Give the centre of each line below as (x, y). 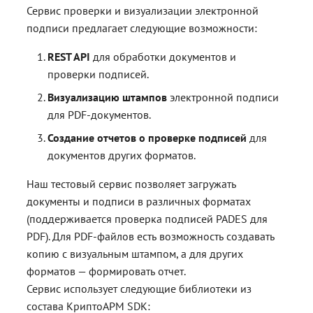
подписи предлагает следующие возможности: (142, 28)
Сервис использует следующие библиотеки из (139, 288)
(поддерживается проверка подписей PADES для (147, 218)
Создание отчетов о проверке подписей (147, 137)
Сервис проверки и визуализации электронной (143, 10)
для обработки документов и (163, 56)
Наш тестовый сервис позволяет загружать (132, 183)
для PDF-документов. (100, 114)
